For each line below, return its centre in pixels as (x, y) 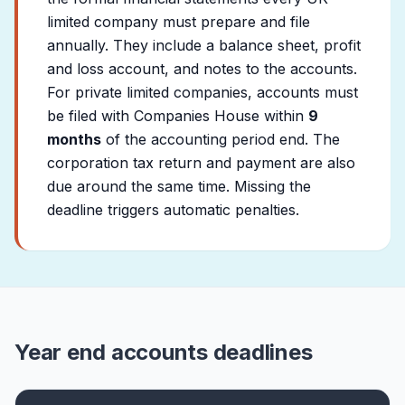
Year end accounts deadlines (164, 352)
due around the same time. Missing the (179, 186)
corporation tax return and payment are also (201, 163)
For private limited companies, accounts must (202, 92)
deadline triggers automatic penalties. (173, 210)
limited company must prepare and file (179, 22)
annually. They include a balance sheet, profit (204, 45)
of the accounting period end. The (221, 139)
